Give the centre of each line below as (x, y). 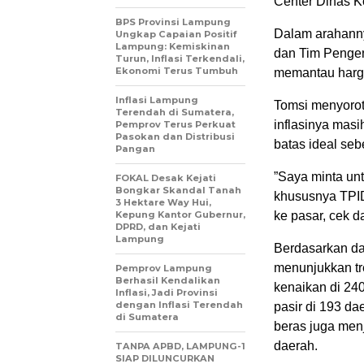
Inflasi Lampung (157, 100)
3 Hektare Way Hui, (163, 202)
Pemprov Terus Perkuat (175, 124)
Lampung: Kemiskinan (173, 46)
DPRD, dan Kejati (158, 226)
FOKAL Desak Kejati (166, 178)
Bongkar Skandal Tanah (178, 190)
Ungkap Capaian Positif (176, 34)
